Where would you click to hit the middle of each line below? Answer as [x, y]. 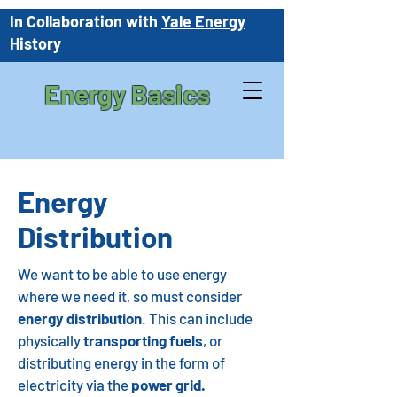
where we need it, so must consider [130, 296]
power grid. [168, 385]
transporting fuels [143, 340]
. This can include [197, 318]
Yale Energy [203, 21]
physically [51, 340]
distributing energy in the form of [121, 362]
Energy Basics [127, 94]
